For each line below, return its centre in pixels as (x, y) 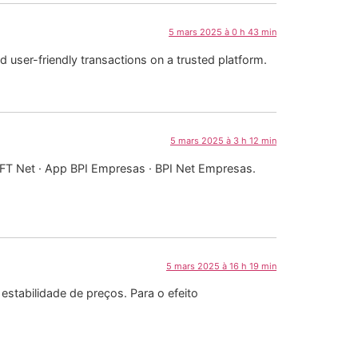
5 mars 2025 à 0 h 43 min (223, 32)
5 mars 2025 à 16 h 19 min (221, 266)
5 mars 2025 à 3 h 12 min (223, 141)
